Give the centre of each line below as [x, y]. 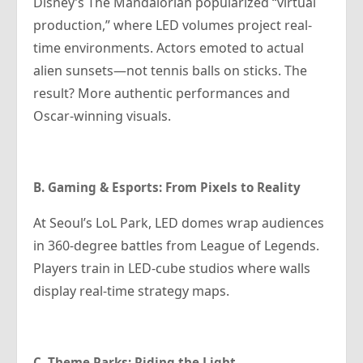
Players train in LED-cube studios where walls [172, 269]
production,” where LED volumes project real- [173, 26]
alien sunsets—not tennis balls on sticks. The [170, 71]
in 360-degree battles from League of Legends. [176, 246]
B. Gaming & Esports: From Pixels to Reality [167, 188]
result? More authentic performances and [162, 94]
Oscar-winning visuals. [102, 116]
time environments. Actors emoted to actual [169, 48]
